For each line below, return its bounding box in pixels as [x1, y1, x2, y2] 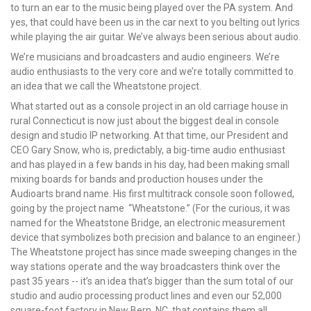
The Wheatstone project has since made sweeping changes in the [10, 246, 297, 258]
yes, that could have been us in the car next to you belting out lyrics [10, 16, 300, 28]
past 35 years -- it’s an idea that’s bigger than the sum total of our [10, 275, 294, 287]
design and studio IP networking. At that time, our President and [10, 129, 288, 141]
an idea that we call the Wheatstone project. [10, 80, 201, 92]
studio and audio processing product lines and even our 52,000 [10, 289, 282, 301]
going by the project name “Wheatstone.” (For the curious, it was [10, 202, 290, 214]
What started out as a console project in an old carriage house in [10, 100, 288, 112]
